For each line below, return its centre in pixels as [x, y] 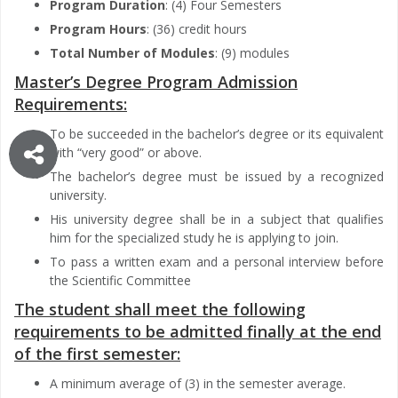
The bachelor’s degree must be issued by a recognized [217, 176]
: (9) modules [252, 52]
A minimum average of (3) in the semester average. [198, 383]
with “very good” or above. [126, 152]
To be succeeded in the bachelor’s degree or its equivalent [217, 133]
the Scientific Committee [120, 280]
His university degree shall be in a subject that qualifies [217, 219]
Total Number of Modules [132, 52]
